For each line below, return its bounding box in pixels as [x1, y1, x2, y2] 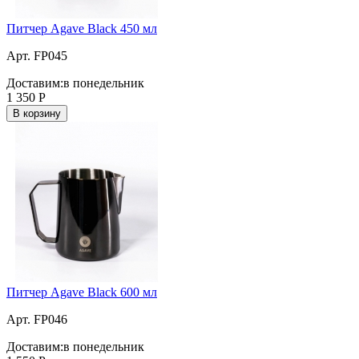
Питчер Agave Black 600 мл [6, 284, 157, 299]
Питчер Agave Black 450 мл [6, 21, 157, 35]
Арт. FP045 [6, 48, 67, 63]
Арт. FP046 [6, 312, 67, 326]
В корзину [13, 107, 61, 119]
